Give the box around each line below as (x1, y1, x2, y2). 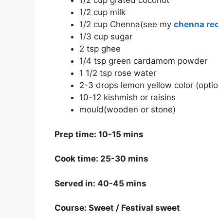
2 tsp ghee (79, 44, 121, 54)
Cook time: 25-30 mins (54, 154, 148, 164)
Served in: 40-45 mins (54, 178, 146, 188)
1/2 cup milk (79, 7, 126, 18)
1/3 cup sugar (79, 32, 132, 42)
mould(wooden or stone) (79, 105, 176, 115)
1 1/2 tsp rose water (79, 68, 156, 78)
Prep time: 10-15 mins (54, 129, 144, 139)
